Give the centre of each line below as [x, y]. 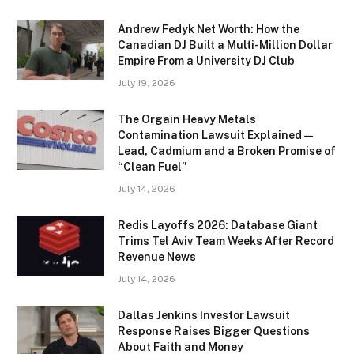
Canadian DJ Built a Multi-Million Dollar [225, 45]
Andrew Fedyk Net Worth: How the [209, 30]
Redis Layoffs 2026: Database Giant [218, 226]
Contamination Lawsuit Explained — [215, 136]
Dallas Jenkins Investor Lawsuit [204, 316]
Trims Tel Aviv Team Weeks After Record [226, 241]
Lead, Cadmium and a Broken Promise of [227, 151]
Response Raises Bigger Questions [214, 331]
